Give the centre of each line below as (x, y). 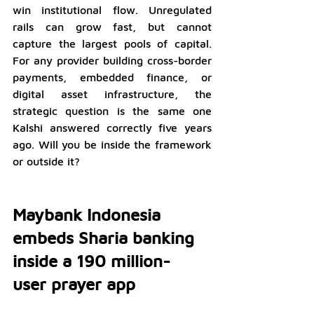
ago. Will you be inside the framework (112, 144)
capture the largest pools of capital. (112, 43)
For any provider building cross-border (112, 60)
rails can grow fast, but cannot (112, 26)
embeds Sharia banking (106, 237)
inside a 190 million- (94, 260)
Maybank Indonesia (89, 214)
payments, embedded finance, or (112, 77)
